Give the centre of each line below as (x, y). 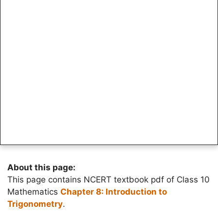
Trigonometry (35, 204)
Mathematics (34, 191)
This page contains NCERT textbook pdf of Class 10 (109, 179)
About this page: (41, 167)
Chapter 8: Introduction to (114, 191)
